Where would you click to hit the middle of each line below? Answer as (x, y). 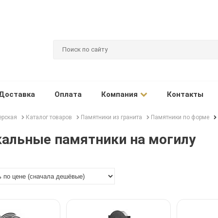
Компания (119, 95)
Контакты (185, 95)
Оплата (68, 95)
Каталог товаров (49, 118)
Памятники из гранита (111, 118)
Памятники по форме (180, 118)
